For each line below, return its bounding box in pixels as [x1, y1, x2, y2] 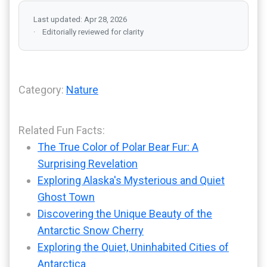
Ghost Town [38, 191, 95, 204]
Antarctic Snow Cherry [38, 224, 144, 237]
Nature [66, 83, 98, 97]
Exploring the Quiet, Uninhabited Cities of [38, 241, 229, 254]
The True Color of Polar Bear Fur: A [38, 141, 198, 154]
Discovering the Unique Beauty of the [38, 207, 212, 221]
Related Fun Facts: [18, 124, 105, 137]
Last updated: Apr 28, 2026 [33, 15, 127, 24]
